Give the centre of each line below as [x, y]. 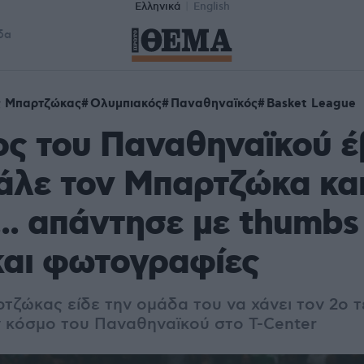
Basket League [311, 104]
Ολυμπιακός [126, 104]
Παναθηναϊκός [214, 104]
